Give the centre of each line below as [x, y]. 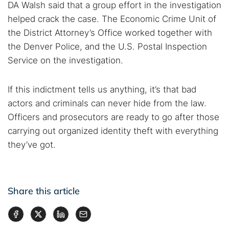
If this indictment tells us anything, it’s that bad [102, 89]
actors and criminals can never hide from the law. [107, 103]
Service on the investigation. [65, 60]
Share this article [44, 191]
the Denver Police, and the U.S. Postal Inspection [107, 47]
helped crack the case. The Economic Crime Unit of [112, 19]
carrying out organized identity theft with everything [113, 131]
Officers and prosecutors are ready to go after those [113, 117]
